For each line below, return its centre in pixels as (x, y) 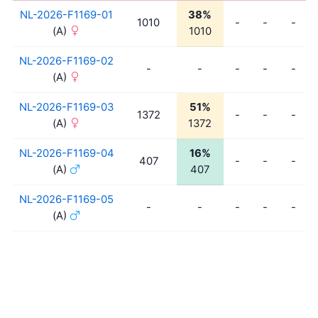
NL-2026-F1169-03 (66, 108)
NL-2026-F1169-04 (66, 154)
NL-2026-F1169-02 (66, 61)
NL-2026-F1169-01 (66, 15)
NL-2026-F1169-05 (66, 200)
